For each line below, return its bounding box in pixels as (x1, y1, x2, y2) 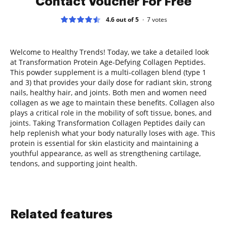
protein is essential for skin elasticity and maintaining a (10, 138, 199, 148)
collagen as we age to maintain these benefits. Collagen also (10, 97, 214, 107)
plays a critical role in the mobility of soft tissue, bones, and (10, 107, 212, 118)
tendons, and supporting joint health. (10, 158, 137, 168)
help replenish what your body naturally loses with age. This (10, 128, 215, 138)
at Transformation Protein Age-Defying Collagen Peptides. (10, 57, 206, 67)
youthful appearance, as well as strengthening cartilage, (10, 148, 201, 158)
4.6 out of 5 (105, 15, 139, 24)
